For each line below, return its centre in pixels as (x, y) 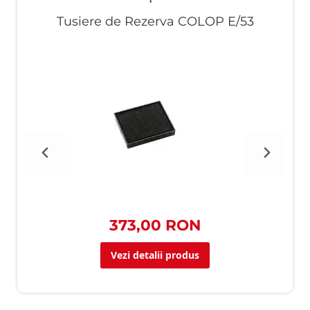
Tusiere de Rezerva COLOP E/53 (155, 21)
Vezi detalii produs (155, 255)
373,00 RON (155, 225)
